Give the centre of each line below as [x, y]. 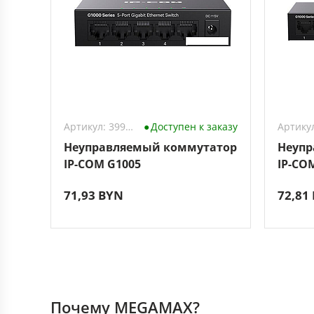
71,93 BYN [94, 195]
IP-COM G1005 [102, 164]
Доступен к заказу [194, 127]
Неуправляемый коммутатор [150, 147]
